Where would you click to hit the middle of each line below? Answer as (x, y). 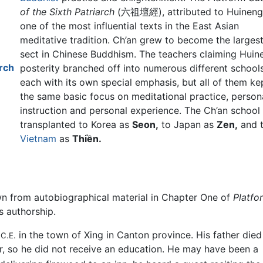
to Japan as (187, 125)
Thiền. (87, 139)
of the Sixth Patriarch (67, 12)
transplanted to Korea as (76, 125)
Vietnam (38, 139)
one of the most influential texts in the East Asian (129, 26)
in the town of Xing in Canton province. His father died (139, 235)
